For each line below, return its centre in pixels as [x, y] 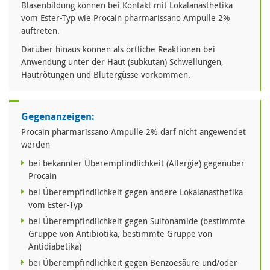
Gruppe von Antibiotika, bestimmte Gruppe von [120, 234]
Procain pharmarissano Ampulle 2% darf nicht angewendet [133, 132]
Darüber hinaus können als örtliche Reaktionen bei [118, 49]
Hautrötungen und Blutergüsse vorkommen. [106, 75]
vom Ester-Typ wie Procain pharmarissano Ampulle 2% [126, 18]
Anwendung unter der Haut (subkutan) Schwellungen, [122, 62]
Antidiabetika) [55, 246]
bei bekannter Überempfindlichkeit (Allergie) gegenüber [137, 163]
